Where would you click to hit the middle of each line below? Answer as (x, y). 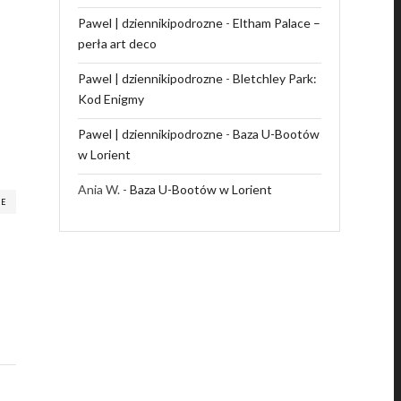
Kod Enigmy (111, 99)
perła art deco (117, 43)
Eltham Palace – (276, 23)
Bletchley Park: (274, 78)
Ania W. (98, 189)
